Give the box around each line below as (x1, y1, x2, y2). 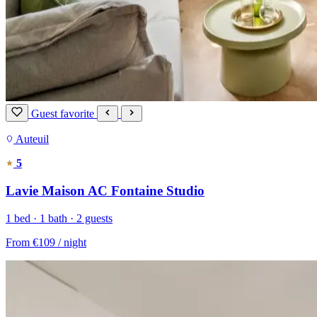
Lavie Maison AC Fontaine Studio (6, 183, 204, 199)
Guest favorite (31, 108, 97, 120)
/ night (58, 236, 86, 248)
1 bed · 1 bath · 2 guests (6, 212, 113, 224)
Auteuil (16, 133, 49, 146)
